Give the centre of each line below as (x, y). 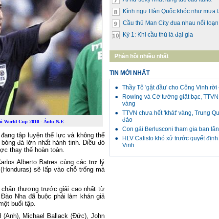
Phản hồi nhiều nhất (142, 56)
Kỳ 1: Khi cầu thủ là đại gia (158, 35)
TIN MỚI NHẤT (130, 73)
